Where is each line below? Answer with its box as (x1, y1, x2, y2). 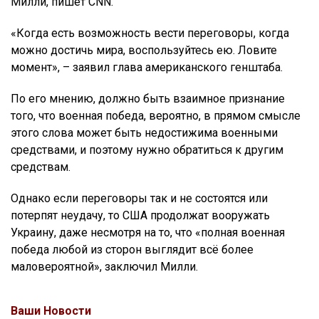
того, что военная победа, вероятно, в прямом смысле (11, 109, 300, 122)
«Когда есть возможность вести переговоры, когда (11, 26, 289, 40)
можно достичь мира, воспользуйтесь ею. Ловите (11, 43, 277, 57)
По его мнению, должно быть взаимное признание (11, 92, 285, 105)
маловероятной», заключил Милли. (11, 260, 198, 273)
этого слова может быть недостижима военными (11, 126, 278, 140)
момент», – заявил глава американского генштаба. (11, 61, 283, 74)
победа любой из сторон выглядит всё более (11, 243, 253, 256)
